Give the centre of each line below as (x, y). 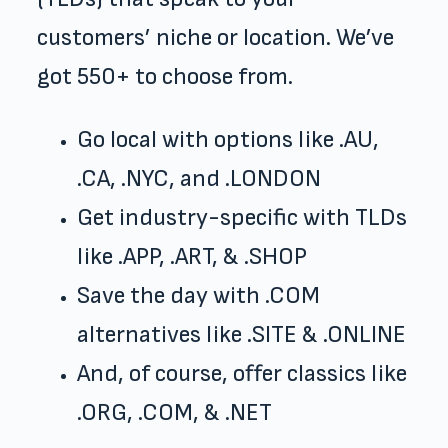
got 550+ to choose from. (164, 76)
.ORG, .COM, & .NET (174, 412)
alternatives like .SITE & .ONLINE (241, 334)
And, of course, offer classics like (241, 373)
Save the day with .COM (198, 295)
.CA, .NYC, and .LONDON (198, 178)
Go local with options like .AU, (227, 139)
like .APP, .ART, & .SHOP (191, 256)
